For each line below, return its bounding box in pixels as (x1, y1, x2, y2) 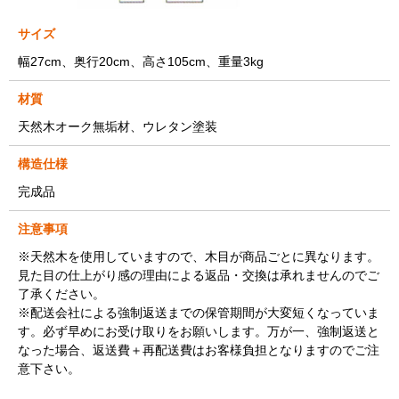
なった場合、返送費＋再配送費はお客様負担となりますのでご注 (18, 342, 379, 357)
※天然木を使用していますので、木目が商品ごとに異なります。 (18, 248, 379, 264)
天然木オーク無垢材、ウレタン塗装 (18, 118, 217, 134)
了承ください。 (18, 286, 105, 301)
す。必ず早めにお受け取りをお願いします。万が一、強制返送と (18, 323, 379, 338)
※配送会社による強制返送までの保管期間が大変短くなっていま (18, 305, 379, 320)
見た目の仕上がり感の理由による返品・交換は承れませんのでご (18, 267, 379, 282)
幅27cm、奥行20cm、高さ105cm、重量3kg (18, 53, 264, 69)
